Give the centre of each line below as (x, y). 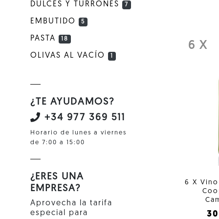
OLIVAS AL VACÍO (69, 55)
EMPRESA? (55, 188)
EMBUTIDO (55, 21)
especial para (59, 213)
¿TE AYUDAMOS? (72, 102)
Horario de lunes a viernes (78, 132)
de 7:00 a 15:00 (58, 142)
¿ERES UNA (57, 177)
